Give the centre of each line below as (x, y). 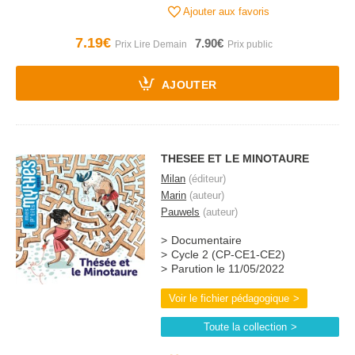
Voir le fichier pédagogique (229, 298)
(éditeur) (206, 179)
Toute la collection (245, 327)
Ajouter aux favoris (225, 11)
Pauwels (181, 212)
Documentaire (207, 240)
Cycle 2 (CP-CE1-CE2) (229, 255)
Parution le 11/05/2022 (228, 269)
